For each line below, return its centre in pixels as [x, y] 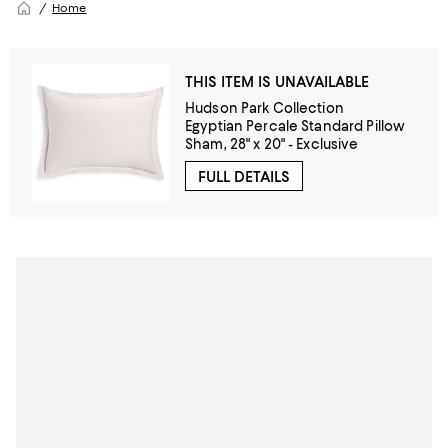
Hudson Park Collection [264, 108]
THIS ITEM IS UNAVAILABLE [277, 82]
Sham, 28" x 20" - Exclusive [272, 144]
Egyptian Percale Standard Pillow [295, 126]
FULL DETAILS [244, 177]
